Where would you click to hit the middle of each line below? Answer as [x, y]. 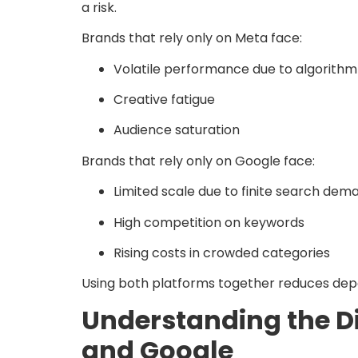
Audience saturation [177, 130]
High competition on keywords [209, 222]
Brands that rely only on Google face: [198, 161]
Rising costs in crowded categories [222, 253]
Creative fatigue [164, 100]
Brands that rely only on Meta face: [192, 38]
